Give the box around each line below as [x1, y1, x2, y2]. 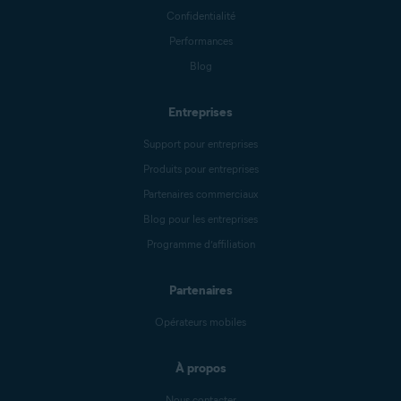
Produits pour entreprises [142, 162, 259, 175]
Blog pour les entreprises [143, 212, 258, 226]
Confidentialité [166, 9, 235, 22]
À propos [175, 361, 226, 376]
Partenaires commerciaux [142, 187, 259, 200]
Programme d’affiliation [146, 237, 255, 251]
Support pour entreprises [143, 137, 258, 150]
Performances [168, 34, 233, 47]
